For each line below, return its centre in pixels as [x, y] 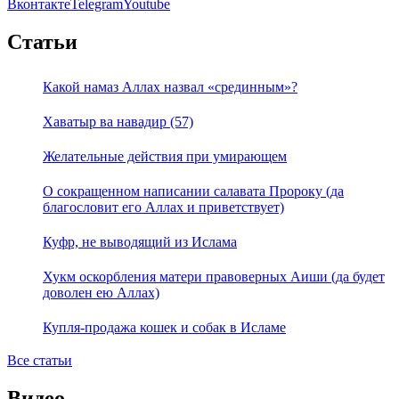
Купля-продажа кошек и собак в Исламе [164, 327]
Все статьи [40, 360]
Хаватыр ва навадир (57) [118, 121]
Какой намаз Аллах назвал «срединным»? [170, 86]
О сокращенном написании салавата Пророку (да [193, 191]
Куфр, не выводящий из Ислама [140, 241]
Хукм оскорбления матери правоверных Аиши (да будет [214, 276]
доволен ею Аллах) [101, 292]
